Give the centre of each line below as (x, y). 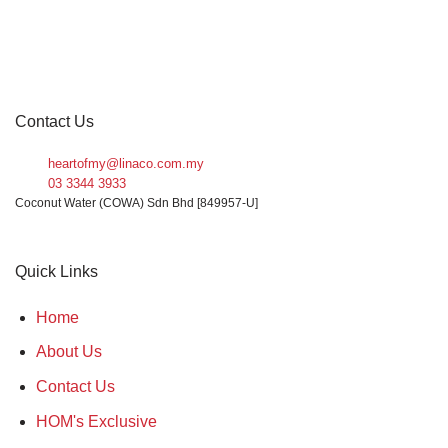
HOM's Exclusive (96, 421)
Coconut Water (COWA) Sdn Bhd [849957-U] (136, 203)
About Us (68, 352)
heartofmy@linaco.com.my (125, 164)
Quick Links (56, 272)
